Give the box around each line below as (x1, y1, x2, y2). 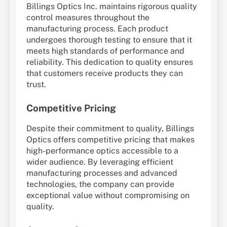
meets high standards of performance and (26, 46, 184, 56)
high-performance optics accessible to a (26, 146, 178, 156)
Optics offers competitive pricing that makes (26, 135, 195, 145)
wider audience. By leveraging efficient (26, 157, 173, 167)
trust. (26, 80, 46, 90)
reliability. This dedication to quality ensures (26, 57, 193, 67)
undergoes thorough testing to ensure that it (26, 35, 192, 45)
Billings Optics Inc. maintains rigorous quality (26, 2, 197, 12)
